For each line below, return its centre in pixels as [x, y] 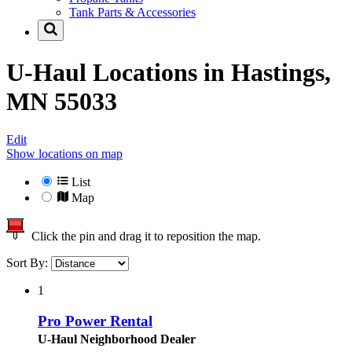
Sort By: [29, 263]
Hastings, [281, 72]
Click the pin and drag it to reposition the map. [143, 236]
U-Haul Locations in [119, 72]
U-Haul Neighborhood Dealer [117, 339]
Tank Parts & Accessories [132, 13]
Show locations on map [64, 154]
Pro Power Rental [95, 321]
